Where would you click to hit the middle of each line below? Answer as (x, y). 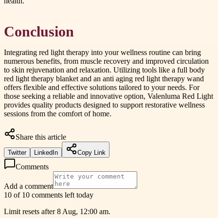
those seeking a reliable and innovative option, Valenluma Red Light (109, 96)
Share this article (41, 137)
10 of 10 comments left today (49, 195)
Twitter (17, 152)
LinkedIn (46, 152)
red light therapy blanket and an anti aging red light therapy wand (104, 78)
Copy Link (91, 152)
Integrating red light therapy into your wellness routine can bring (102, 52)
